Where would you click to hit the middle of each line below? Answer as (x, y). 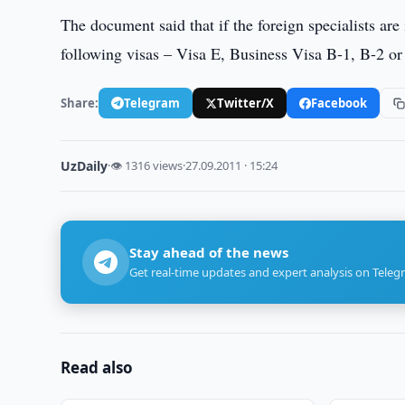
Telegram (152, 103)
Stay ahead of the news (209, 252)
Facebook (339, 103)
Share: (80, 103)
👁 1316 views (147, 165)
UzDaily (85, 166)
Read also (97, 367)
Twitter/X (246, 103)
